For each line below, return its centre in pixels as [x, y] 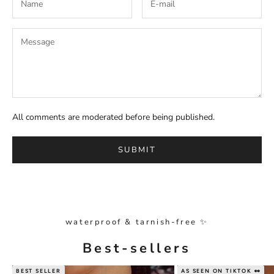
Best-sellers [137, 248]
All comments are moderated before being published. [113, 117]
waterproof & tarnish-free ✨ [137, 222]
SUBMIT [137, 150]
